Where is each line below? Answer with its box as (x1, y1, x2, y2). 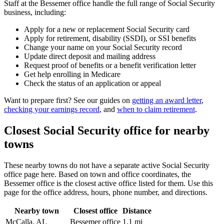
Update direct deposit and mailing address (24, 52, 155, 61)
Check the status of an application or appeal (24, 79, 161, 88)
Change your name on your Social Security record (24, 43, 182, 52)
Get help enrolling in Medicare (24, 70, 120, 79)
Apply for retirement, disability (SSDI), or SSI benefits (24, 34, 196, 43)
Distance (122, 206, 151, 215)
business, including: (4, 8, 66, 17)
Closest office (73, 206, 117, 215)
